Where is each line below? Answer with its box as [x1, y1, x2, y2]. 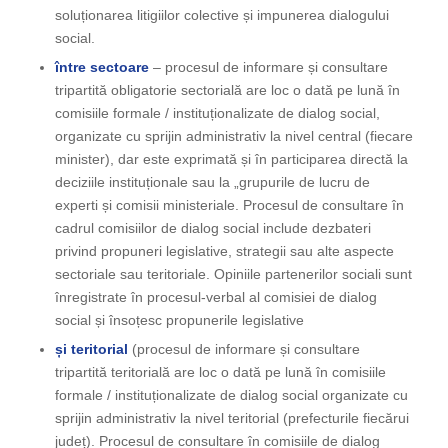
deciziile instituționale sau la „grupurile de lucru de [54, 174, 370, 191]
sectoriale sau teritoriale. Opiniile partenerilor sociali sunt [54, 266, 412, 283]
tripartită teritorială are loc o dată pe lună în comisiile [54, 364, 386, 381]
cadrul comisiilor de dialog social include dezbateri [54, 220, 371, 237]
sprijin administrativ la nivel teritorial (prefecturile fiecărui [54, 410, 409, 427]
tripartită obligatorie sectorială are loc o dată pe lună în [54, 82, 400, 99]
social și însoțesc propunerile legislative [54, 312, 304, 329]
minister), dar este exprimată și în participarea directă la [54, 151, 408, 168]
